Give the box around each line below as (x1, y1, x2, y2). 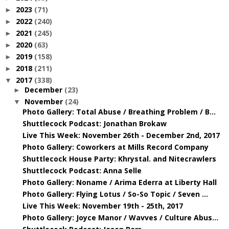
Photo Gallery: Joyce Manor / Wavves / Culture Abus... (22, 212, 218, 222)
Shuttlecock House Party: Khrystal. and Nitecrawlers (22, 153, 216, 164)
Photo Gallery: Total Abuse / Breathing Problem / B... (22, 106, 216, 117)
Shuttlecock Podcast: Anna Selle (22, 165, 142, 175)
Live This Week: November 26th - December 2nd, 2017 (22, 130, 220, 140)
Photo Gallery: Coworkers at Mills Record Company (22, 142, 209, 152)
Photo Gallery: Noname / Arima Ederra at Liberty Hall (22, 177, 217, 187)
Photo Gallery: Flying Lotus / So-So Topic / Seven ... (22, 189, 208, 199)
